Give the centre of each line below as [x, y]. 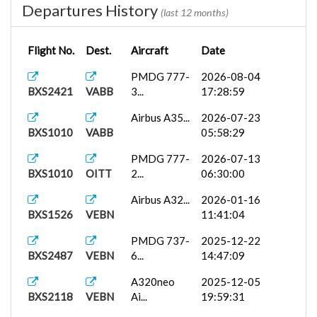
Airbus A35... [160, 117]
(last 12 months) [195, 12]
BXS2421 [50, 91]
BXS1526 [50, 214]
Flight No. [51, 50]
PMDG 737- [160, 241]
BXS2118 [50, 296]
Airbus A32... [160, 200]
